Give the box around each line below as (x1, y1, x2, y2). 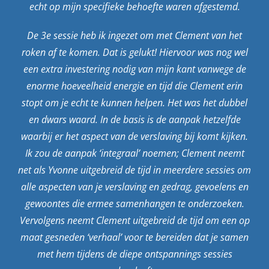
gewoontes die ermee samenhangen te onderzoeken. (25, 197, 244, 211)
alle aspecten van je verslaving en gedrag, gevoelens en (20, 180, 249, 194)
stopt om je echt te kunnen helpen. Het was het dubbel (22, 96, 247, 110)
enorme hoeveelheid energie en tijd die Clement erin (26, 79, 243, 93)
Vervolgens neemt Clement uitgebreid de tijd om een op (19, 214, 250, 228)
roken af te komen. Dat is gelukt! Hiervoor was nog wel (21, 46, 248, 59)
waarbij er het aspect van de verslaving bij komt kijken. (21, 130, 248, 144)
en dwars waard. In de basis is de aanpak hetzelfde (28, 113, 241, 127)
